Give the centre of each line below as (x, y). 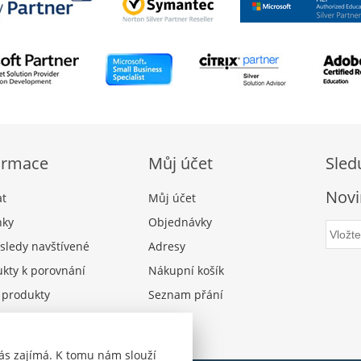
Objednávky (180, 222)
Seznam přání (186, 295)
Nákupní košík (186, 271)
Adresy (167, 247)
